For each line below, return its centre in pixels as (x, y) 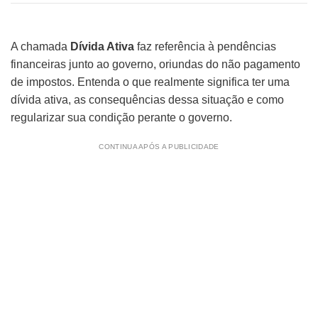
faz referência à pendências (205, 46)
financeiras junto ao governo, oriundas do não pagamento (155, 64)
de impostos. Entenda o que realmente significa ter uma (150, 82)
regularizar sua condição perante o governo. (121, 117)
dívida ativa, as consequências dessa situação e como (147, 100)
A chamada (40, 46)
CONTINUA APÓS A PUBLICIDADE (159, 147)
